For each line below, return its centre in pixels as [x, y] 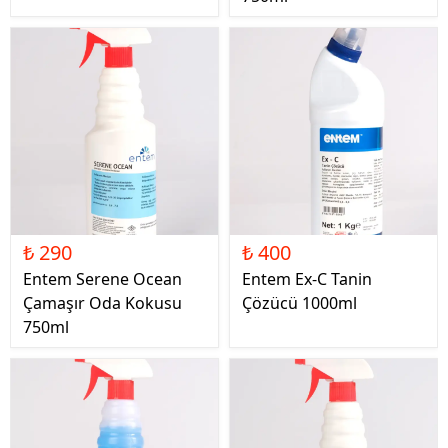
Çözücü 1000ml [299, 303]
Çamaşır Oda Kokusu [102, 303]
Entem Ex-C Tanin [307, 279]
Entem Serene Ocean [102, 279]
